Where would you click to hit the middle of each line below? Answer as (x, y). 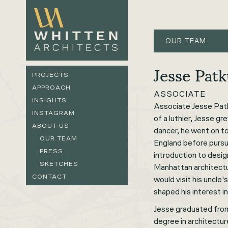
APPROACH (52, 87)
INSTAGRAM (54, 113)
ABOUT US (51, 125)
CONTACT (50, 176)
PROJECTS (51, 75)
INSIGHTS (50, 100)
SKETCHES (59, 164)
